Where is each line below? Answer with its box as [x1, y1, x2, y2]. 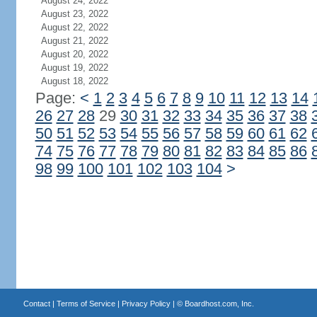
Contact [23, 299, 50, 308]
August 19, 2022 [40, 62, 108, 73]
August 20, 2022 [40, 49, 108, 59]
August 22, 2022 [40, 22, 108, 33]
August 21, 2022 [40, 35, 108, 46]
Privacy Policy [121, 299, 171, 308]
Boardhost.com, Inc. [184, 299, 254, 308]
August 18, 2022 [40, 76, 108, 86]
